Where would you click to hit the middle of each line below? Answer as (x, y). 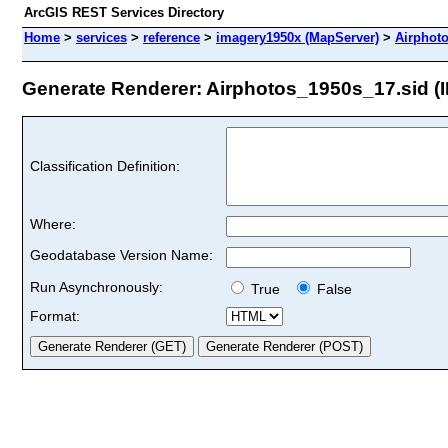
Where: (53, 223)
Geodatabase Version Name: (121, 254)
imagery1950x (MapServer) (297, 37)
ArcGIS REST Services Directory (124, 12)
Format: (55, 315)
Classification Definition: (105, 165)
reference (171, 37)
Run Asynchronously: (96, 286)
